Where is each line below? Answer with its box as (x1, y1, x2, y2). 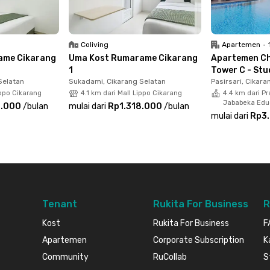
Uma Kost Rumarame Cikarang (69, 52, 198, 63)
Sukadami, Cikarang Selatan (69, 77, 166, 86)
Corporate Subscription (152, 234, 244, 245)
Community (42, 251, 89, 262)
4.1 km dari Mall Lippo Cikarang (81, 89, 183, 97)
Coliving (81, 40, 109, 49)
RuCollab (152, 251, 187, 262)
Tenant (42, 198, 78, 210)
